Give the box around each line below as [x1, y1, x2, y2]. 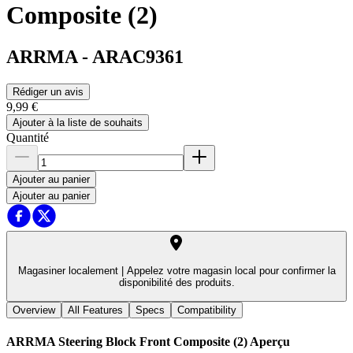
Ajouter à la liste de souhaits [13, 117, 143, 129]
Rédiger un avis [13, 86, 84, 98]
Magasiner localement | [17, 265, 124, 277]
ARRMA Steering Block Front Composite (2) [6, 334, 247, 348]
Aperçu [250, 334, 290, 348]
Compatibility [177, 303, 236, 316]
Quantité [6, 131, 49, 145]
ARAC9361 [92, 46, 184, 68]
